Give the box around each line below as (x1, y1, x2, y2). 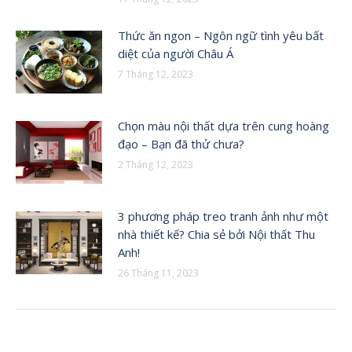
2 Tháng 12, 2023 (118, 157, 193, 171)
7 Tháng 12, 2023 (118, 67, 193, 81)
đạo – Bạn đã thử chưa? (118, 135, 244, 152)
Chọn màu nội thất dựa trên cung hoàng (118, 117, 329, 134)
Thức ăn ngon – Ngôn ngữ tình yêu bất (118, 27, 324, 43)
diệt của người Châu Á (118, 45, 233, 61)
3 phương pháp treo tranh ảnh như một (118, 207, 328, 224)
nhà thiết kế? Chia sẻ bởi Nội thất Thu (118, 225, 315, 242)
